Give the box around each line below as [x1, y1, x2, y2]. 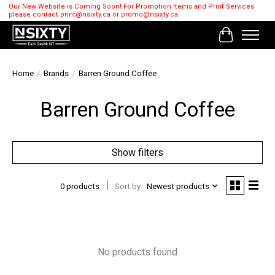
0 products [60, 181, 99, 191]
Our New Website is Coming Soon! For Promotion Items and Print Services [8, 2, 254, 11]
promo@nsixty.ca [120, 10, 178, 19]
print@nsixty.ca [60, 10, 110, 19]
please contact [8, 10, 60, 19]
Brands [44, 69, 69, 79]
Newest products [146, 181, 209, 191]
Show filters [112, 147, 163, 159]
